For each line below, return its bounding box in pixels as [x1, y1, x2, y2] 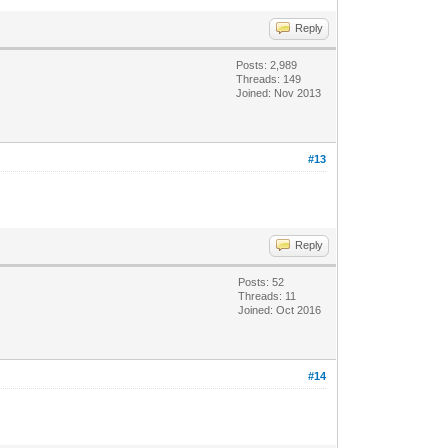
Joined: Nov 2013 [236, 86, 322, 99]
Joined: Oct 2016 [238, 303, 322, 316]
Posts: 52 [238, 275, 285, 288]
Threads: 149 [236, 72, 302, 85]
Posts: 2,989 [236, 58, 298, 71]
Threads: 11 [238, 289, 297, 302]
